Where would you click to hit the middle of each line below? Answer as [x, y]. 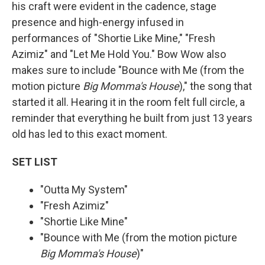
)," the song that [216, 86]
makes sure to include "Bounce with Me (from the [128, 70]
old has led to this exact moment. [90, 134]
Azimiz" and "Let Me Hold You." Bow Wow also [119, 54]
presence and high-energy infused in [98, 22]
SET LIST [35, 161]
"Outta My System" [84, 189]
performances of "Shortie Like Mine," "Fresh [114, 38]
